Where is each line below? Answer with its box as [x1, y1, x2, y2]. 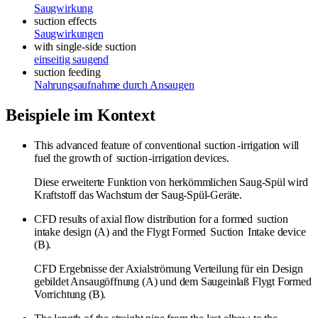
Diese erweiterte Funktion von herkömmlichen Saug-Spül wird [34, 175, 308, 188]
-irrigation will [237, 138, 300, 151]
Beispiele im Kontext [6, 105, 155, 124]
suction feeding [34, 65, 101, 78]
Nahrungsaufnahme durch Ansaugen [34, 78, 194, 91]
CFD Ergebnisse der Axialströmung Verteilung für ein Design [34, 262, 303, 275]
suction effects [34, 14, 97, 27]
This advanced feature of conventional [34, 138, 204, 151]
